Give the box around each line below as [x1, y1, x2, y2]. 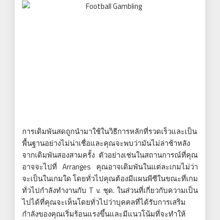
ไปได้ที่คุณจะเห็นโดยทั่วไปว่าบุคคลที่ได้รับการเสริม [22, 196, 186, 208]
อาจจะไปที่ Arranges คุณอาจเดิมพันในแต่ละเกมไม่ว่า [22, 161, 198, 172]
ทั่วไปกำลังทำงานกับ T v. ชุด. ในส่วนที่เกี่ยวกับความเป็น [22, 184, 198, 196]
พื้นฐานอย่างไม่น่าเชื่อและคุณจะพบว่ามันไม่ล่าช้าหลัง [22, 137, 190, 149]
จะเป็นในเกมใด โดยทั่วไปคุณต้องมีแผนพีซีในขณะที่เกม [22, 172, 198, 184]
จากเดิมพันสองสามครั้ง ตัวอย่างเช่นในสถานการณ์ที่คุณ [22, 149, 198, 161]
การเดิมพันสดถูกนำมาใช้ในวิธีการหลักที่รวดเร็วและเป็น [22, 125, 197, 137]
